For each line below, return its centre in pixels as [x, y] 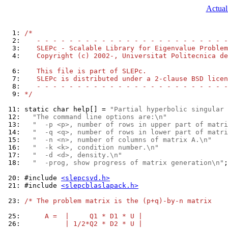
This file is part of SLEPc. [85, 71]
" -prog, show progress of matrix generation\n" [128, 163]
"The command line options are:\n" [100, 117]
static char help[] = [67, 109]
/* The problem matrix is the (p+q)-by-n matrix [118, 201]
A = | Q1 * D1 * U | [83, 216]
